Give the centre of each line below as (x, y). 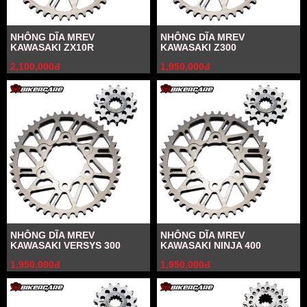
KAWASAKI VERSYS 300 (65, 245)
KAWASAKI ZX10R (52, 47)
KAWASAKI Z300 (198, 47)
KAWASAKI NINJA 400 (211, 245)
